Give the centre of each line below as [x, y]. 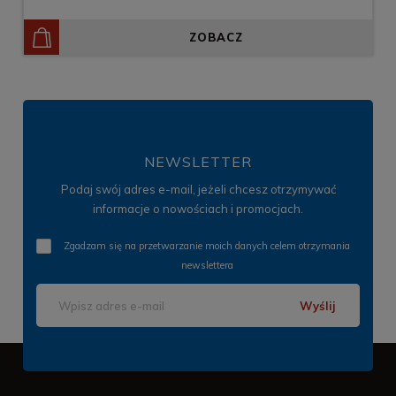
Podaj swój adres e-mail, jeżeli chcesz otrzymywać [198, 190]
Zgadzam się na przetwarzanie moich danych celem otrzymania [207, 246]
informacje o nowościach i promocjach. [198, 209]
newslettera [207, 266]
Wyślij [317, 305]
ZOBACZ [216, 38]
